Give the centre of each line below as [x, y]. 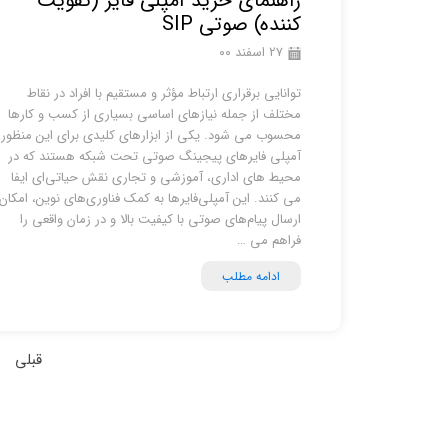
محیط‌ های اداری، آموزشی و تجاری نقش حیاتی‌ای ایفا [156, 177]
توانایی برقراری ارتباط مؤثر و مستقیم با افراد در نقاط [164, 93]
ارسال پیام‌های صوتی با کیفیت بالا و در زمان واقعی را [160, 219]
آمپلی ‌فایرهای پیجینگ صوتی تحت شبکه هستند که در [154, 156]
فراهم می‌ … [269, 240]
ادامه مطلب [251, 276]
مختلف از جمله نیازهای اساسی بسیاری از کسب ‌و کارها [154, 114]
